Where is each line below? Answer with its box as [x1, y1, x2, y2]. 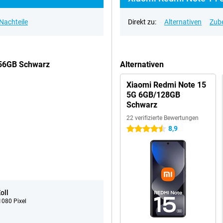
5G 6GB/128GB [126, 90, 180, 100]
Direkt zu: [128, 18, 156, 26]
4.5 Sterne [126, 125, 158, 133]
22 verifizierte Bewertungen [126, 114, 199, 121]
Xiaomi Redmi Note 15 [126, 80, 206, 90]
